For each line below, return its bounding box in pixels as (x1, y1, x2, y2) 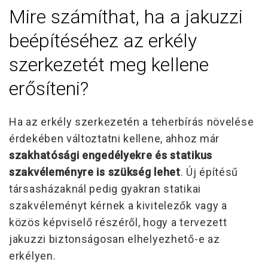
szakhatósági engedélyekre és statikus (9, 148, 212, 162)
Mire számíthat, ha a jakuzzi (9, 5, 243, 28)
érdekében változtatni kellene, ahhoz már (9, 132, 220, 145)
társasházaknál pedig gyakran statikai (9, 182, 201, 195)
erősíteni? (9, 77, 89, 100)
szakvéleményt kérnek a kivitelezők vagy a (9, 199, 227, 212)
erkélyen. (9, 249, 56, 262)
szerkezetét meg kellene (9, 53, 209, 76)
